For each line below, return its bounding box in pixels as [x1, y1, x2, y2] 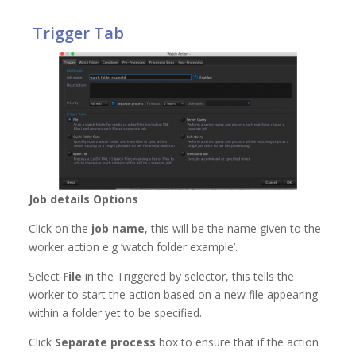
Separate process [55, 335, 156, 350]
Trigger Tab [29, 22, 124, 44]
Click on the [29, 221, 91, 236]
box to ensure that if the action [156, 335, 319, 350]
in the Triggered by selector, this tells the [82, 269, 294, 284]
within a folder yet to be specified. [29, 305, 202, 320]
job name [91, 221, 145, 236]
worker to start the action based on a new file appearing [29, 287, 318, 302]
